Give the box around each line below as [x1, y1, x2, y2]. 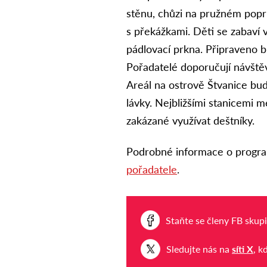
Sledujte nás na [166, 243, 232, 255]
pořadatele [126, 163, 178, 176]
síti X [232, 243, 254, 255]
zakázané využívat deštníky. [126, 113, 255, 127]
